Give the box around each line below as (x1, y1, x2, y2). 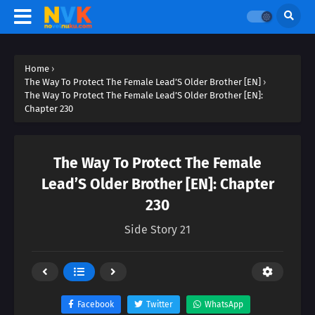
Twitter (146, 300, 173, 309)
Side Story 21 (124, 223, 191, 236)
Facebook (77, 300, 114, 309)
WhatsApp (205, 300, 243, 309)
